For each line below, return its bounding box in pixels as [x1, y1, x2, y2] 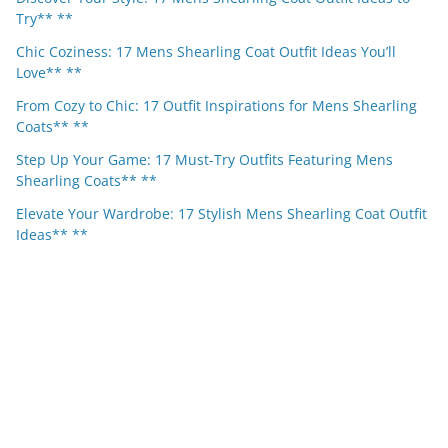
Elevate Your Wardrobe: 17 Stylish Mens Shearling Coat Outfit [16, 204, 427, 224]
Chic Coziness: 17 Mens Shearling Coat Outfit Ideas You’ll [16, 42, 396, 62]
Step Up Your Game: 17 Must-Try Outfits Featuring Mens [16, 150, 393, 170]
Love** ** [16, 63, 82, 83]
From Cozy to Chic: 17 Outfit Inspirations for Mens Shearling [16, 96, 417, 116]
